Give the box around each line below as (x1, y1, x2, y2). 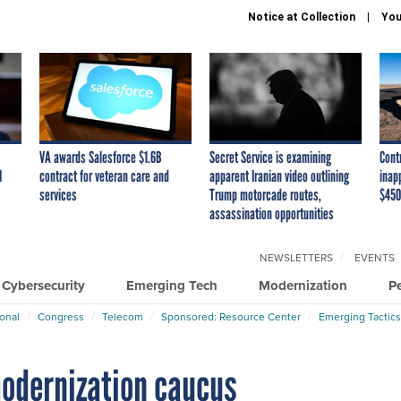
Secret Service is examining (209, 147, 331, 167)
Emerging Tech (126, 275, 218, 295)
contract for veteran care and (39, 166, 169, 186)
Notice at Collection (248, 11, 355, 23)
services (39, 184, 77, 205)
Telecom (102, 308, 143, 325)
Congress (38, 308, 84, 325)
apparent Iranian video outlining (209, 166, 349, 186)
